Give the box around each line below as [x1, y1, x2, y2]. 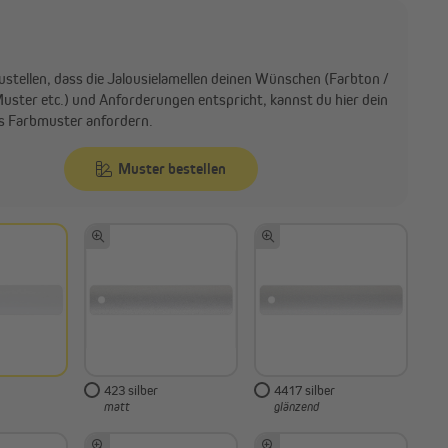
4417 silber [274, 382, 335, 399]
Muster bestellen [118, 159, 226, 179]
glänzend [274, 399, 319, 415]
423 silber [104, 382, 158, 399]
